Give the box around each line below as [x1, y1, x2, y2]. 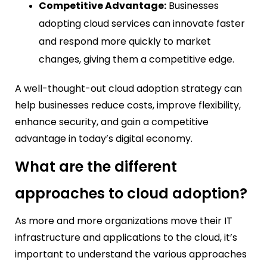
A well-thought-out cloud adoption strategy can [15, 82, 242, 96]
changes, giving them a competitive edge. [39, 52, 234, 67]
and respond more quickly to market [39, 35, 211, 49]
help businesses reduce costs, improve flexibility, [15, 98, 241, 113]
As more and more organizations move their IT [15, 214, 232, 228]
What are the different [15, 157, 177, 177]
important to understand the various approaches [15, 247, 247, 262]
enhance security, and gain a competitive [15, 115, 209, 129]
